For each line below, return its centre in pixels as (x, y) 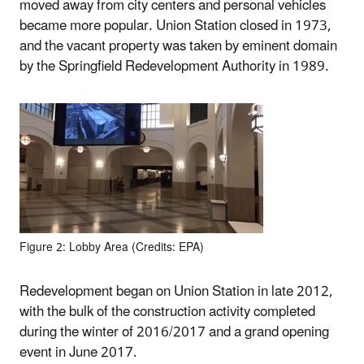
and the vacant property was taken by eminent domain (178, 46)
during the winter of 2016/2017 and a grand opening (174, 332)
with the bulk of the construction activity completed (167, 312)
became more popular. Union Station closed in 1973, (175, 26)
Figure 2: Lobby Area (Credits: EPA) (112, 247)
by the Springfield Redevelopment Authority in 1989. (174, 66)
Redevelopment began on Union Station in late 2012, (176, 291)
